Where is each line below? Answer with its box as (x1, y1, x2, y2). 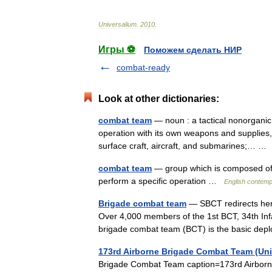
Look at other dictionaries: (98, 93, 219, 104)
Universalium (98, 21, 137, 28)
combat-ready (117, 63, 170, 72)
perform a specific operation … (98, 176, 224, 186)
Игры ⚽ (98, 44, 135, 55)
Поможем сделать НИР (144, 45, 242, 55)
